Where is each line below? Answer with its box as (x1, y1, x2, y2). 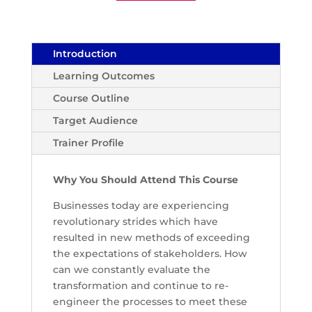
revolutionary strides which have (52, 215, 218, 228)
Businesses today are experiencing (52, 199, 229, 212)
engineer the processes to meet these (52, 295, 247, 309)
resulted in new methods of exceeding (52, 231, 250, 244)
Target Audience (52, 114, 138, 127)
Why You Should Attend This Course (52, 173, 238, 187)
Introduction (52, 47, 117, 61)
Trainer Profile (52, 136, 124, 150)
